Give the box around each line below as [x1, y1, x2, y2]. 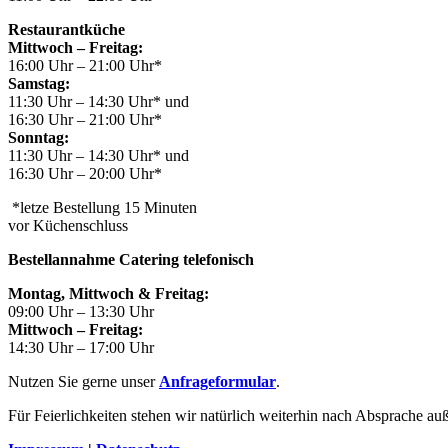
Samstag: [8, 75, 70, 93]
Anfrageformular [159, 373, 276, 391]
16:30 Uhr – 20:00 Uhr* [8, 165, 162, 183]
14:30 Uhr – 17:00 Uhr [8, 339, 154, 357]
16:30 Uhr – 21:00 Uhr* [8, 111, 162, 129]
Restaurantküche [8, 21, 125, 39]
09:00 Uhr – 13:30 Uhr [8, 303, 154, 321]
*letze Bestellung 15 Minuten [8, 199, 197, 217]
